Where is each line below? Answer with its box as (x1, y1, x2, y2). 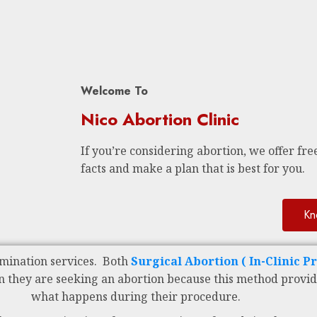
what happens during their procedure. (31, 289, 241, 304)
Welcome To (81, 83, 148, 99)
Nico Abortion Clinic (81, 107, 239, 132)
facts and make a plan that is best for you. (81, 161, 305, 176)
